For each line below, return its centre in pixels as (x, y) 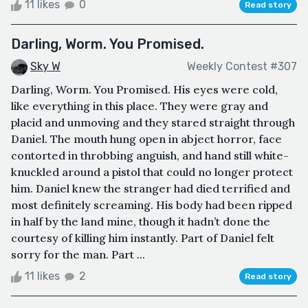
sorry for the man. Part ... (78, 254)
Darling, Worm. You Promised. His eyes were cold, (144, 89)
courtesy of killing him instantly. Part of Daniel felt (143, 238)
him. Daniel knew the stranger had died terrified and (151, 188)
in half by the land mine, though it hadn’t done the (141, 221)
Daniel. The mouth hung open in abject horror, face (146, 139)
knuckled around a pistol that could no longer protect (152, 172)
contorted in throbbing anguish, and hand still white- (150, 155)
